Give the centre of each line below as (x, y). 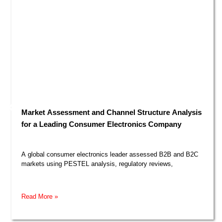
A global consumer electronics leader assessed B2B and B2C (108, 154)
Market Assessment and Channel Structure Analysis (110, 112)
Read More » (38, 196)
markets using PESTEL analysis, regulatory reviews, (96, 164)
